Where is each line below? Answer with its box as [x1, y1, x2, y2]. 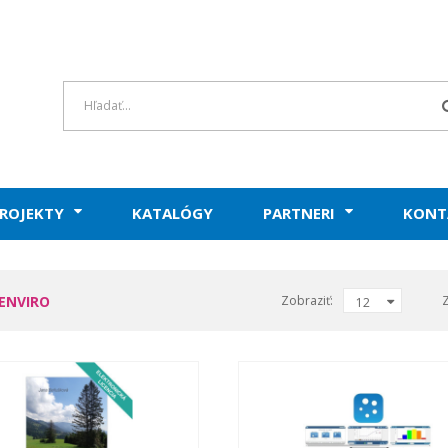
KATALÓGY [132, 202, 213, 223]
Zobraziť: [281, 291, 334, 309]
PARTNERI [263, 202, 335, 223]
